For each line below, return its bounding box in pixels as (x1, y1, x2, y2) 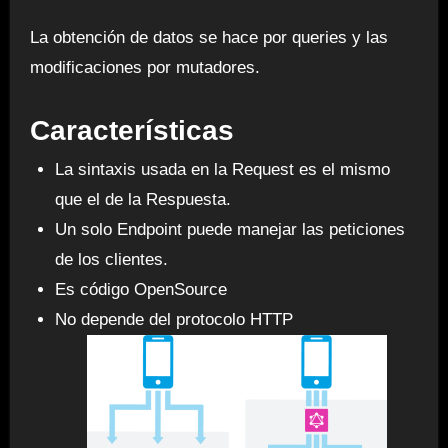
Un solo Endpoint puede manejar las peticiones (55, 220, 406, 240)
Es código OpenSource (55, 280, 228, 300)
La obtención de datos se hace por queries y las (29, 27, 388, 47)
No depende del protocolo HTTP (55, 310, 294, 330)
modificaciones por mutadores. (29, 57, 260, 77)
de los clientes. (55, 250, 169, 270)
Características (29, 114, 234, 146)
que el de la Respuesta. (55, 190, 232, 210)
